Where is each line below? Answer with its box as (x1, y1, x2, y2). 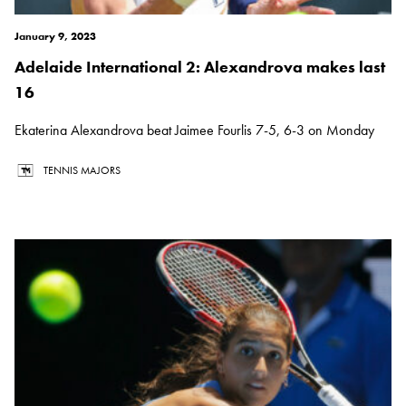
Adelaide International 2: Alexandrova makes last (14, 56, 385, 78)
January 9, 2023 (14, 29, 96, 44)
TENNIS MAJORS (43, 163, 121, 179)
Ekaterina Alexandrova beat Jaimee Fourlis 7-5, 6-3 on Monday (14, 121, 374, 140)
